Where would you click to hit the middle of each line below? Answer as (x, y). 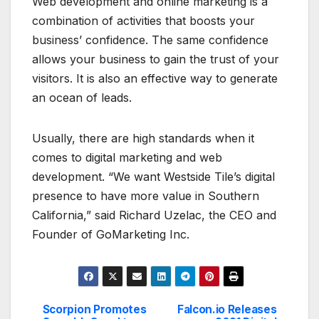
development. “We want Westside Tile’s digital (153, 176)
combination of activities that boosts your (143, 20)
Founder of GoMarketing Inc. (111, 234)
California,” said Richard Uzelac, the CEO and (154, 215)
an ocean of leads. (82, 97)
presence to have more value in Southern (146, 195)
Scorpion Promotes (94, 309)
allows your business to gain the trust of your (156, 59)
